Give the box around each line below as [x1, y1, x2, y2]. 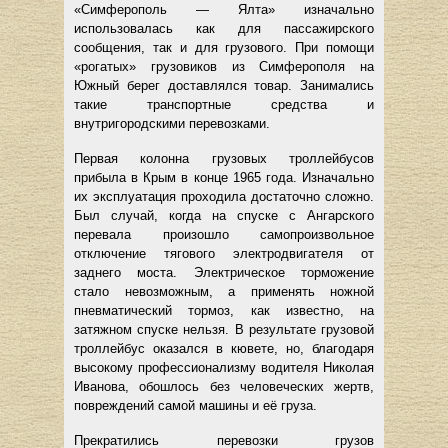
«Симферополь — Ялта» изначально [74, 2, 374, 18]
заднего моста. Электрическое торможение [74, 265, 374, 281]
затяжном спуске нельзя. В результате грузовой [74, 322, 374, 338]
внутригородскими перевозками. [74, 116, 270, 132]
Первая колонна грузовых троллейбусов [74, 151, 374, 167]
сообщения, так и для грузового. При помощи [74, 40, 374, 56]
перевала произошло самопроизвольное [74, 227, 374, 243]
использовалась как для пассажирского [74, 21, 374, 37]
